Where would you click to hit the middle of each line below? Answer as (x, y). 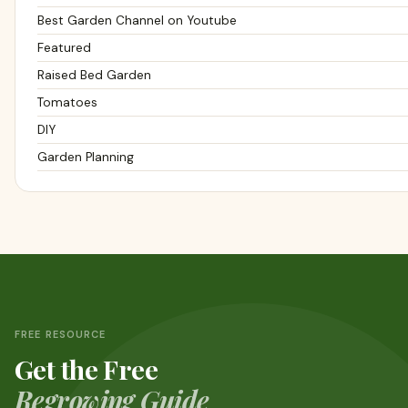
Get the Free (87, 369)
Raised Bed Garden (94, 75)
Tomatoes (67, 102)
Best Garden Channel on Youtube (137, 20)
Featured (64, 47)
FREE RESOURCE (61, 335)
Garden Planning (86, 157)
